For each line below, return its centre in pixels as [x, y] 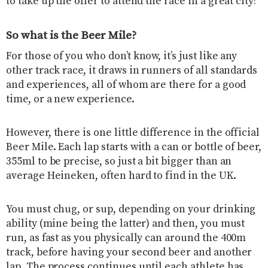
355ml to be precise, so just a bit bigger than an [119, 162]
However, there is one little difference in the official [133, 133]
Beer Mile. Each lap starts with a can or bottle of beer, [134, 147]
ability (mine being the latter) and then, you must [126, 224]
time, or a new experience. [70, 100]
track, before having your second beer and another [129, 253]
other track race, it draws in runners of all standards [132, 71]
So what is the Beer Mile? [71, 35]
